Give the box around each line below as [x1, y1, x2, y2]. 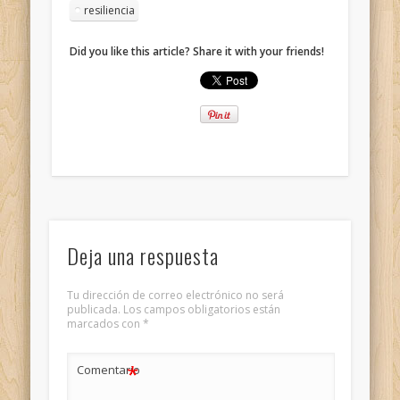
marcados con [66, 316, 143, 332]
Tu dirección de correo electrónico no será [66, 287, 284, 304]
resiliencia [84, 3, 136, 19]
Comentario [76, 362, 140, 379]
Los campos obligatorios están [122, 302, 280, 318]
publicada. [66, 302, 121, 318]
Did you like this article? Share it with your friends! [70, 44, 325, 60]
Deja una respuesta [66, 239, 219, 272]
